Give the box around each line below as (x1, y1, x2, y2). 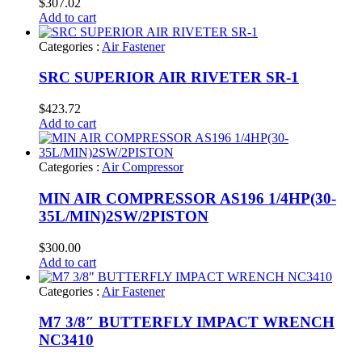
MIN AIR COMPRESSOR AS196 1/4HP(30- (39, 189, 336, 207)
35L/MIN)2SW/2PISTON (39, 207, 208, 225)
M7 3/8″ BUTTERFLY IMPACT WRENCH (39, 314, 335, 331)
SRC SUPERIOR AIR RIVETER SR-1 (39, 69, 299, 86)
